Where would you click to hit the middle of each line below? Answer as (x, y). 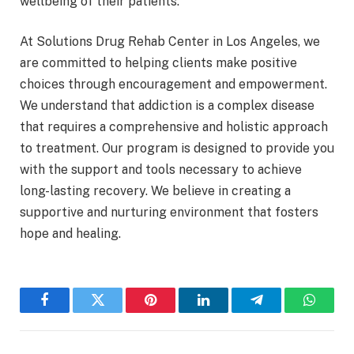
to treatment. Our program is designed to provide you (177, 149)
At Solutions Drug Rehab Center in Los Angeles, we (170, 42)
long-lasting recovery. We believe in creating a (155, 191)
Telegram (282, 312)
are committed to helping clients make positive (158, 63)
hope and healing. (70, 234)
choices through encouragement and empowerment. (173, 85)
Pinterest (174, 312)
